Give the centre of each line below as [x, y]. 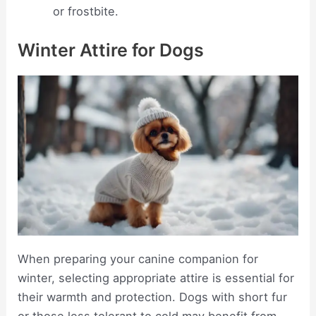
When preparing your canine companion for [138, 259]
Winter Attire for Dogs [111, 50]
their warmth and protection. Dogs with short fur [153, 297]
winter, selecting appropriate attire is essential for [156, 278]
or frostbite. [85, 12]
